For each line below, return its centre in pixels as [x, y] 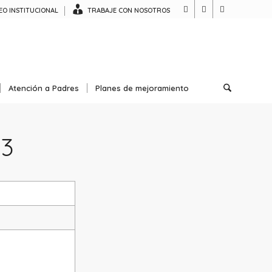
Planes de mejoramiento [142, 88]
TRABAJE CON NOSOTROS [129, 10]
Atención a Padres [44, 88]
